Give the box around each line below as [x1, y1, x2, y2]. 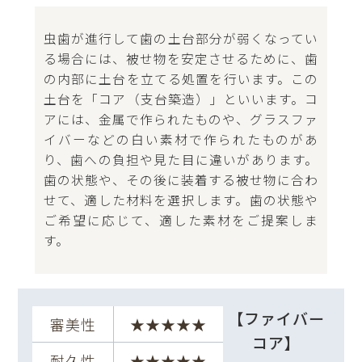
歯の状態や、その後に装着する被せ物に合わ [43, 170, 319, 189]
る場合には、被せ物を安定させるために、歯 [43, 48, 319, 68]
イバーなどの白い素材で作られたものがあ [43, 129, 319, 149]
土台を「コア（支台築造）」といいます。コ [43, 89, 319, 108]
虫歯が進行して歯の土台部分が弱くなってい [43, 28, 319, 48]
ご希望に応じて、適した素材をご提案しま [43, 210, 319, 229]
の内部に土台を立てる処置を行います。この [43, 69, 319, 88]
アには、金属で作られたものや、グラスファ [43, 109, 319, 128]
